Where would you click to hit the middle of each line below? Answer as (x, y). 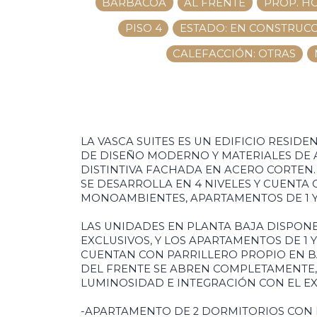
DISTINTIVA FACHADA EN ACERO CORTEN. (198, 169)
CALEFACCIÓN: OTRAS (235, 54)
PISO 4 (143, 28)
